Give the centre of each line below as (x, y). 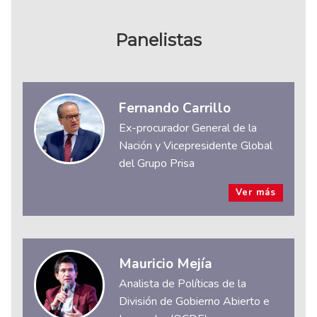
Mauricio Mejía (166, 264)
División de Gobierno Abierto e (194, 302)
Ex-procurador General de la (188, 128)
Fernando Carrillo (175, 108)
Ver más (256, 192)
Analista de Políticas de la (183, 284)
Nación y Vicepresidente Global (196, 145)
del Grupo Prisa (157, 163)
